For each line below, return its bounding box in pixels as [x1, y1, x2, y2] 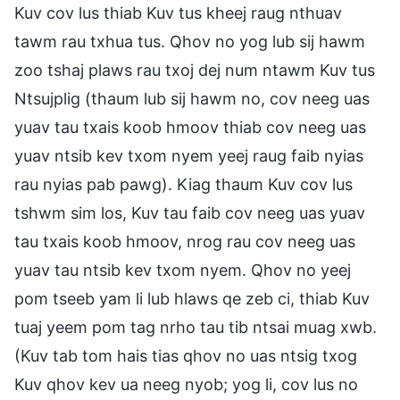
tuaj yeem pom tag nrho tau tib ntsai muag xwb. [14, 317, 377, 337]
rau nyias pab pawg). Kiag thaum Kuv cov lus [14, 174, 353, 194]
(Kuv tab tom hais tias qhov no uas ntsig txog [14, 346, 357, 365]
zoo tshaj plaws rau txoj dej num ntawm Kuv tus [14, 60, 375, 79]
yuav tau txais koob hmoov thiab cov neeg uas [14, 117, 366, 137]
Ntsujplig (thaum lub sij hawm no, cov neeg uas [14, 88, 370, 108]
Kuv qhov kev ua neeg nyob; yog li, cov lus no [14, 374, 358, 394]
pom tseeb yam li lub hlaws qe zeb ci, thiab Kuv [14, 288, 370, 308]
